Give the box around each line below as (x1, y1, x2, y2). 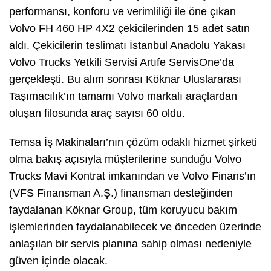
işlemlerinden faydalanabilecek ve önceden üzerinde (9, 220, 261, 233)
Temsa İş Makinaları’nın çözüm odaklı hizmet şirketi (9, 135, 257, 148)
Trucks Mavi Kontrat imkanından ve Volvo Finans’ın (9, 169, 256, 182)
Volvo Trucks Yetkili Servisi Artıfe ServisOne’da (9, 56, 234, 68)
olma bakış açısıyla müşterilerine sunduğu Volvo (9, 152, 241, 165)
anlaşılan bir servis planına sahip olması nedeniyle (9, 237, 252, 250)
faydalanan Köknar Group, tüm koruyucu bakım (9, 203, 237, 216)
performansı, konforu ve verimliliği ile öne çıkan (9, 5, 236, 18)
